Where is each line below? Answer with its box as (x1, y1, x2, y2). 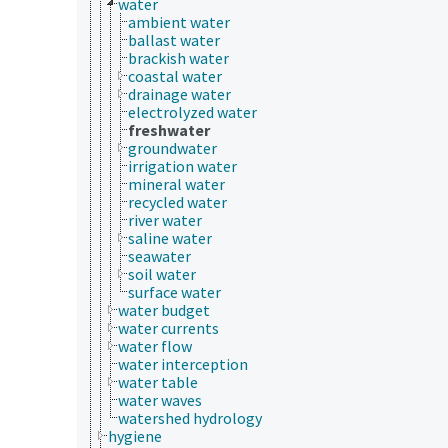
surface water (128, 281, 221, 302)
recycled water (128, 191, 227, 212)
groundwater (128, 137, 217, 158)
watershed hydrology (118, 407, 262, 428)
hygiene (108, 425, 162, 446)
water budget (118, 299, 210, 320)
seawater (128, 245, 191, 266)
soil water (128, 263, 196, 284)
